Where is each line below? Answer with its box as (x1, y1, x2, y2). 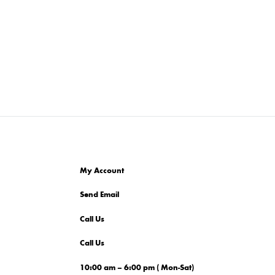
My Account (79, 165, 124, 176)
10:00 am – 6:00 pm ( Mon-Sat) (79, 262, 194, 273)
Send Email (79, 190, 119, 200)
